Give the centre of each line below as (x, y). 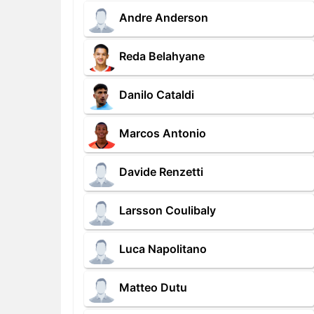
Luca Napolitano (163, 249)
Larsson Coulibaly (168, 211)
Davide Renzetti (161, 172)
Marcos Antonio (163, 134)
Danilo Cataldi (157, 95)
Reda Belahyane (162, 56)
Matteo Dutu (153, 288)
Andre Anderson (164, 18)
